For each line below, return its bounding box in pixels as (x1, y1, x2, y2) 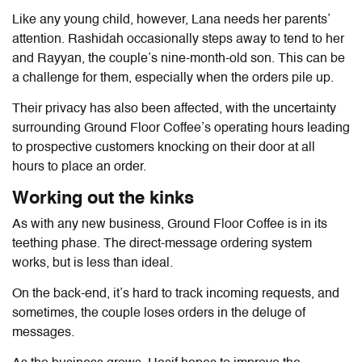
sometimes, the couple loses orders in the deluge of (12, 306, 305, 320)
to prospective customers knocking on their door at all (12, 141, 315, 154)
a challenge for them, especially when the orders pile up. (12, 71, 334, 85)
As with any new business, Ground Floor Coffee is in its (12, 217, 327, 231)
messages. (12, 326, 74, 339)
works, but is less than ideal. (12, 256, 173, 270)
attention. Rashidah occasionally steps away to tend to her (12, 32, 344, 46)
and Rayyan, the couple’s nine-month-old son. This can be (12, 52, 345, 65)
